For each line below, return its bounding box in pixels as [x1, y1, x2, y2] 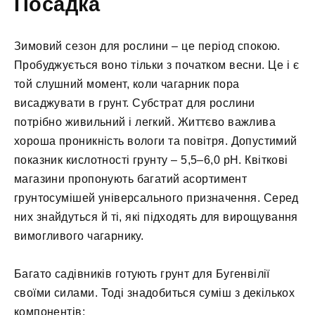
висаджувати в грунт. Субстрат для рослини [14, 97, 255, 110]
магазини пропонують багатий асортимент [14, 173, 247, 186]
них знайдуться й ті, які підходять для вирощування [14, 211, 298, 224]
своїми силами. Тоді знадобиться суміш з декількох [14, 287, 295, 300]
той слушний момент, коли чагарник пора [14, 78, 240, 91]
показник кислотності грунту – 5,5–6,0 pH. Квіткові [14, 154, 288, 167]
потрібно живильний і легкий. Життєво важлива [14, 116, 276, 129]
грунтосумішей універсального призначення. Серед [14, 192, 299, 205]
